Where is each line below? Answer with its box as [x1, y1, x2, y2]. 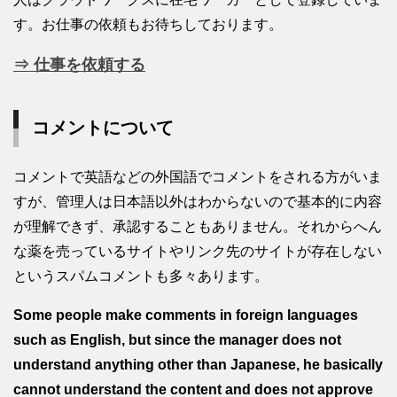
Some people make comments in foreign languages [13, 307, 358, 323]
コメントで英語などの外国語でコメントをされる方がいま [13, 168, 382, 184]
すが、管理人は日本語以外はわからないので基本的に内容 [13, 193, 382, 209]
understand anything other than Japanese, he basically [13, 356, 383, 372]
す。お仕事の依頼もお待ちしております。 [13, 16, 283, 32]
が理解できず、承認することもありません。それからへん [13, 218, 382, 234]
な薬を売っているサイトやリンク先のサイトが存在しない [13, 243, 382, 259]
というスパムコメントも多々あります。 [13, 268, 269, 284]
